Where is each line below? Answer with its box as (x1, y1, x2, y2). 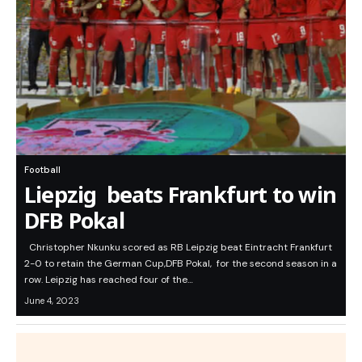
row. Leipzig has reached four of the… (24, 273, 193, 287)
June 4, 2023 (24, 295, 79, 307)
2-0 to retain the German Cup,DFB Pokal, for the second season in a (24, 257, 337, 271)
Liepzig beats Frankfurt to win (24, 179, 336, 210)
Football (24, 164, 61, 176)
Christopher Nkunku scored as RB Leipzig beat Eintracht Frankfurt (24, 241, 332, 255)
